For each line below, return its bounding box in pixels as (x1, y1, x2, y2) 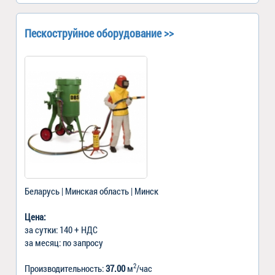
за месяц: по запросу (25, 236, 103, 249)
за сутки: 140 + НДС (25, 223, 98, 236)
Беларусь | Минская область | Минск (25, 184, 158, 197)
